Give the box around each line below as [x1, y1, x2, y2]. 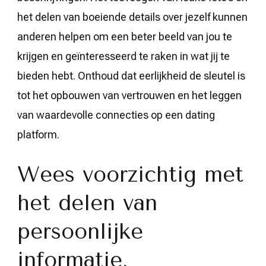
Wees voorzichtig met [17, 161, 243, 187]
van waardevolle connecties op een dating [17, 108, 215, 121]
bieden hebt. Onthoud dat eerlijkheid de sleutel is [17, 69, 245, 82]
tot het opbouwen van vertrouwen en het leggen [17, 88, 242, 102]
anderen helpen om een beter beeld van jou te [17, 30, 232, 43]
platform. [17, 128, 59, 141]
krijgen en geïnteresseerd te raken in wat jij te [17, 49, 230, 62]
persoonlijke [17, 218, 143, 244]
